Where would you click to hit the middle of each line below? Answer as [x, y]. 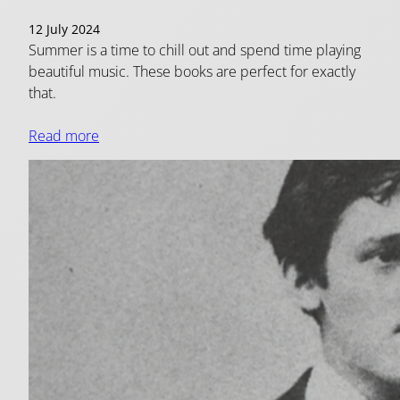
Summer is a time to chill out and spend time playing [195, 50]
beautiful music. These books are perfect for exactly [192, 71]
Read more [64, 135]
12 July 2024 [64, 29]
